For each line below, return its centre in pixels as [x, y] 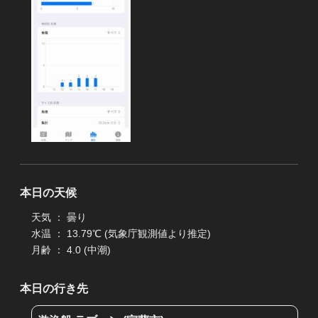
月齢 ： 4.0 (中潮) [71, 250]
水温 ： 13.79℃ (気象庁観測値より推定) [121, 234]
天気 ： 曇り [59, 218]
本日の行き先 [54, 289]
